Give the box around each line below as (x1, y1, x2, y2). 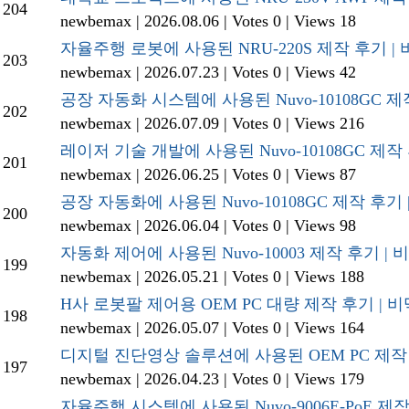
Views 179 (294, 370, 364, 389)
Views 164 (294, 319, 364, 338)
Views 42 (294, 63, 356, 82)
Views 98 (294, 216, 356, 236)
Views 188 (294, 267, 364, 287)
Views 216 (294, 114, 364, 133)
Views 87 (294, 165, 356, 184)
